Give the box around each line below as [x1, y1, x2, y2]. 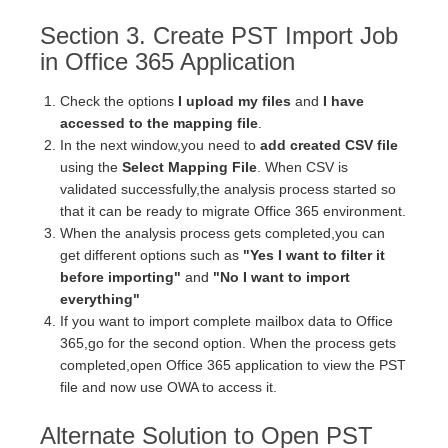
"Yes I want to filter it [243, 247, 385, 264]
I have [323, 93, 364, 110]
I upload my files [178, 93, 295, 110]
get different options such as [60, 247, 243, 264]
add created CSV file [260, 137, 398, 154]
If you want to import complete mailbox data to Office [60, 313, 393, 330]
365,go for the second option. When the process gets [60, 335, 396, 352]
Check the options [60, 93, 178, 110]
